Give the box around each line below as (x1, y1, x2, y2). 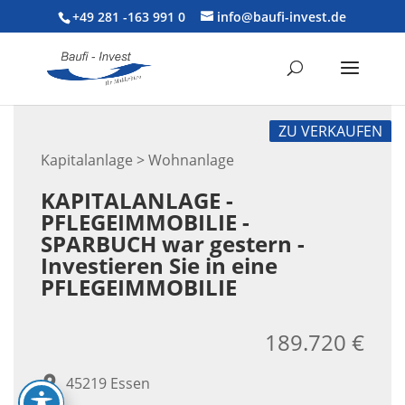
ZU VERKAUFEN (278, 120, 382, 141)
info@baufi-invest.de (217, 7, 347, 25)
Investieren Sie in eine (41, 250, 278, 280)
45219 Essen (66, 372, 150, 393)
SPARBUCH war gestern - (41, 229, 305, 259)
